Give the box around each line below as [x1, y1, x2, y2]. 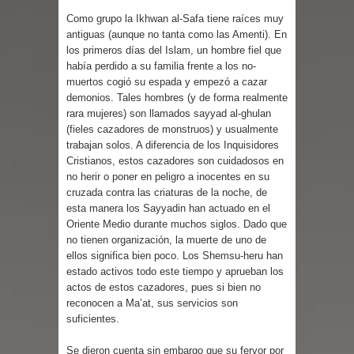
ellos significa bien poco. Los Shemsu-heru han [66, 249, 283, 262]
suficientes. [66, 312, 119, 325]
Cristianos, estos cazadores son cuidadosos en [66, 154, 284, 167]
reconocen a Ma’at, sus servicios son [66, 296, 238, 309]
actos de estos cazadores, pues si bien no [66, 281, 261, 293]
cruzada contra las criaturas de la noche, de [66, 186, 267, 198]
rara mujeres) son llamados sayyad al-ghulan [66, 107, 271, 119]
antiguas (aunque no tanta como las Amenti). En [66, 28, 287, 40]
